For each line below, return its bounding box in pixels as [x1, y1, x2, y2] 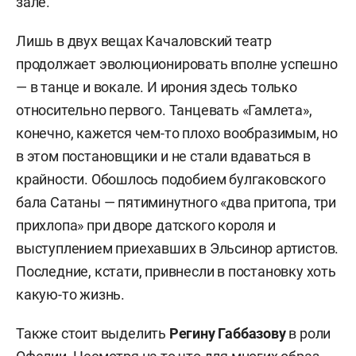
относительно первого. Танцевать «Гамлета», [16, 102, 312, 119]
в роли [285, 325, 331, 342]
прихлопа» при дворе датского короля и [16, 217, 276, 234]
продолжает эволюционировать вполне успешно [16, 56, 338, 73]
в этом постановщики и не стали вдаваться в [16, 148, 311, 165]
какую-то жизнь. [16, 286, 126, 304]
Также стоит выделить [16, 325, 169, 342]
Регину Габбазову [168, 325, 286, 342]
